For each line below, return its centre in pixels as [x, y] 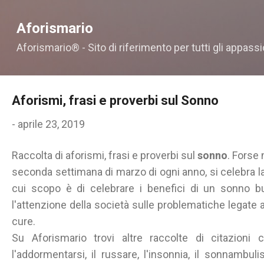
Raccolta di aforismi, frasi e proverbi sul [105, 155]
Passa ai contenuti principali [132, 14]
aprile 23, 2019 [51, 124]
